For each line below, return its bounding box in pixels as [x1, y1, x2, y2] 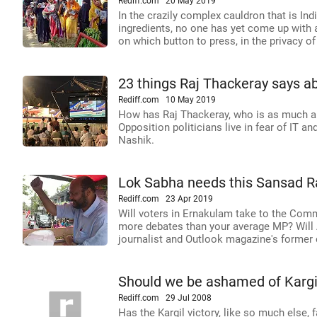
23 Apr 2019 [166, 194, 213, 204]
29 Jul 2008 [166, 293, 212, 303]
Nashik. [118, 134, 154, 146]
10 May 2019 [166, 95, 216, 105]
